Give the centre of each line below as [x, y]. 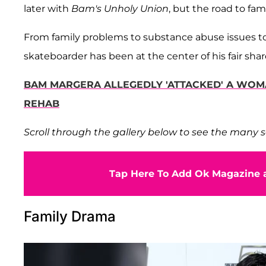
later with [47, 8]
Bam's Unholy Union [120, 8]
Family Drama [70, 216]
